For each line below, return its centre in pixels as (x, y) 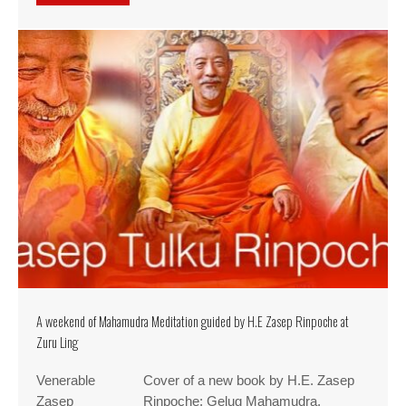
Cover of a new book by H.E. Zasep (249, 381)
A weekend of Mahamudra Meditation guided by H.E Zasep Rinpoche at (193, 322)
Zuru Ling (57, 343)
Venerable (66, 381)
